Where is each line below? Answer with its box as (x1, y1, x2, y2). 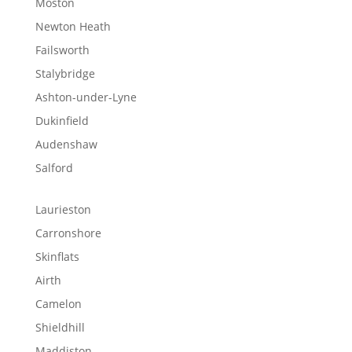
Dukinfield (35, 113, 89, 128)
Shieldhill (35, 320, 85, 335)
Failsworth (35, 42, 90, 57)
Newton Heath (35, 19, 111, 34)
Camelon (35, 296, 82, 311)
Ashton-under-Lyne (35, 90, 137, 104)
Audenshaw (35, 137, 97, 152)
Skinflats (35, 249, 79, 264)
